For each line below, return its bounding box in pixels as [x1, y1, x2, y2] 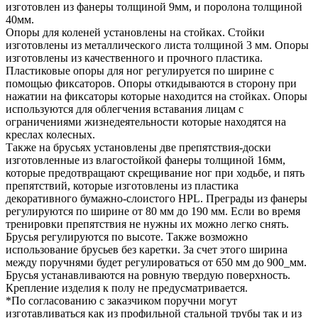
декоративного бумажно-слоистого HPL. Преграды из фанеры [6, 192, 307, 204]
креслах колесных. [6, 128, 95, 141]
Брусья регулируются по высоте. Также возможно [6, 230, 248, 243]
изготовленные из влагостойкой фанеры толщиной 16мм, [6, 153, 285, 166]
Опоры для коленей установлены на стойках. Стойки [6, 26, 265, 38]
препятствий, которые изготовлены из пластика [6, 179, 238, 192]
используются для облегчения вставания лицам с [6, 102, 243, 115]
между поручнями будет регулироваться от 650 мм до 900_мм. [6, 256, 307, 268]
